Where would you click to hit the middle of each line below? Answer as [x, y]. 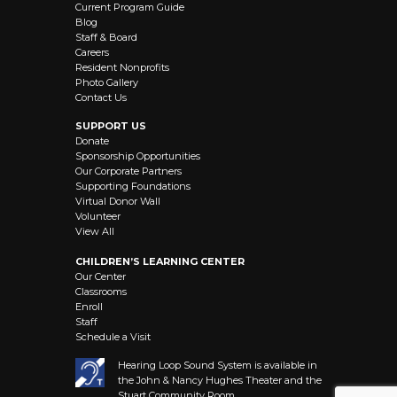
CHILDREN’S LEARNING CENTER [160, 261]
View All [95, 231]
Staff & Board [106, 37]
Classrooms [101, 291]
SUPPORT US [111, 125]
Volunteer [98, 216]
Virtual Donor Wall [118, 201]
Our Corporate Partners [128, 171]
